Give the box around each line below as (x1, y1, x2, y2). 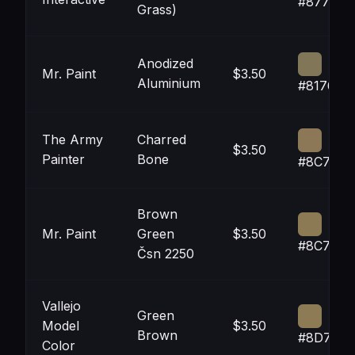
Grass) (137, 2, 177, 17)
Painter (42, 151, 85, 167)
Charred (137, 132, 186, 147)
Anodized (137, 55, 193, 71)
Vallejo (42, 298, 81, 314)
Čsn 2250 (137, 246, 194, 261)
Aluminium (137, 75, 200, 91)
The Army (42, 132, 103, 147)
